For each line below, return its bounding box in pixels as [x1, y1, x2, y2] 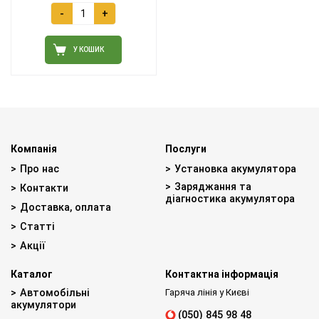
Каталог [11, 268, 53, 280]
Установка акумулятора [174, 162, 297, 174]
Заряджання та [174, 180, 252, 192]
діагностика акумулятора [165, 192, 296, 204]
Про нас [20, 162, 59, 174]
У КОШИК [73, 46, 105, 54]
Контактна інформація [165, 268, 279, 280]
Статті [20, 220, 55, 232]
